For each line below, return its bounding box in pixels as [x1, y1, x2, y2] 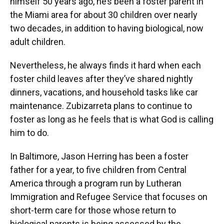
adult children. [10, 36, 65, 47]
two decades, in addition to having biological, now [10, 23, 203, 33]
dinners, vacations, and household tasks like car [10, 87, 198, 97]
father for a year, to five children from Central [10, 164, 186, 175]
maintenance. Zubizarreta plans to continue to [10, 100, 192, 111]
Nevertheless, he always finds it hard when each [10, 60, 201, 70]
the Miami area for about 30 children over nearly [10, 9, 197, 20]
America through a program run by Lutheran [10, 178, 181, 188]
